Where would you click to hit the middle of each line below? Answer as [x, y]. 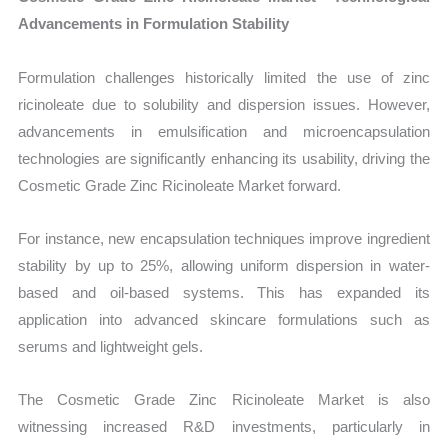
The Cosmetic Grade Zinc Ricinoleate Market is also [224, 400]
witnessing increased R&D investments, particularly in [224, 427]
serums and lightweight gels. [111, 346]
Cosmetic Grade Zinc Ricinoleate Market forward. [180, 185]
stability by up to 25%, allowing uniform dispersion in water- [224, 265]
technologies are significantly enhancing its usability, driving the [224, 158]
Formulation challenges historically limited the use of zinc [224, 77]
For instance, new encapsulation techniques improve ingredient [224, 238]
